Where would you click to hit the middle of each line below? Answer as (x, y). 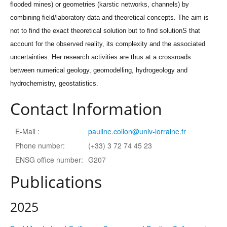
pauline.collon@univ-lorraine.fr (137, 131)
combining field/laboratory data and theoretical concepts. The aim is (109, 17)
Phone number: (40, 145)
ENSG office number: (49, 159)
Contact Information (86, 108)
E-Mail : (27, 131)
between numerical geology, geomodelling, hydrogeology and (99, 70)
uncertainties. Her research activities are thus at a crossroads (101, 57)
